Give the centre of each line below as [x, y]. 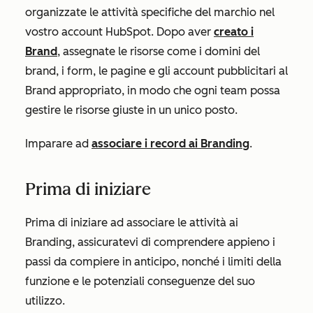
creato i [234, 32]
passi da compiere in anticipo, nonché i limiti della [153, 262]
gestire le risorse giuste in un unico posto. [133, 110]
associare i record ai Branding [170, 144]
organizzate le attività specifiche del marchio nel [150, 12]
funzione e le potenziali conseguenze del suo [140, 281]
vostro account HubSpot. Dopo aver [119, 32]
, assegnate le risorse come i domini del [159, 51]
